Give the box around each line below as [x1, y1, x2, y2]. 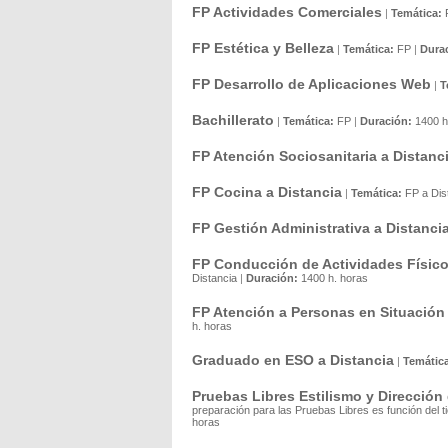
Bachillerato [192, 112, 274, 128]
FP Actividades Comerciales [192, 4, 382, 20]
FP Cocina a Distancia [192, 184, 342, 200]
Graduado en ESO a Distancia [192, 352, 394, 368]
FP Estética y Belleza [192, 40, 334, 56]
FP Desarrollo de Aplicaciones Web [192, 76, 431, 92]
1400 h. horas [301, 272, 368, 284]
